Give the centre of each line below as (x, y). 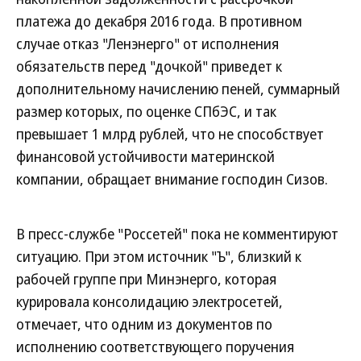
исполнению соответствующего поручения (155, 346)
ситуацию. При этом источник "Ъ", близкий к (159, 256)
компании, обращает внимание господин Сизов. (172, 179)
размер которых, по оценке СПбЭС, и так (146, 111)
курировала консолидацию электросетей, (149, 301)
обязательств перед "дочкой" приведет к (149, 66)
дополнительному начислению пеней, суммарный (178, 89)
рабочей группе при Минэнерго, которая (146, 279)
